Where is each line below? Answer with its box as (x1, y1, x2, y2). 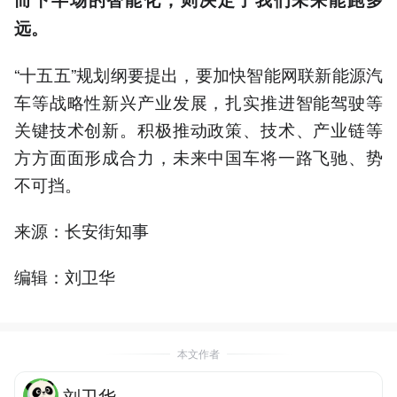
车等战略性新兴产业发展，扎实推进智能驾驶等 (14, 89, 383, 113)
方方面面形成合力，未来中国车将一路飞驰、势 (14, 144, 383, 168)
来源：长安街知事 (14, 218, 149, 243)
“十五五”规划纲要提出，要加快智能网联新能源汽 (14, 61, 383, 86)
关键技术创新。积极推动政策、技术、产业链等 (14, 116, 383, 141)
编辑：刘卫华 (14, 264, 115, 289)
